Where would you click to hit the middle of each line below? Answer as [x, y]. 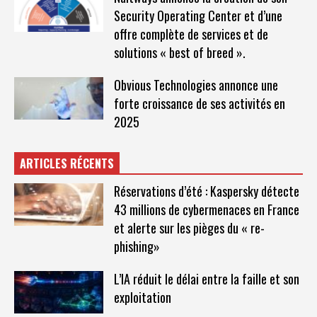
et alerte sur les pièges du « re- [189, 228]
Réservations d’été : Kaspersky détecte [206, 191]
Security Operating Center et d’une [198, 16]
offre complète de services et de [191, 34]
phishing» [137, 247]
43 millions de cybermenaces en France [206, 210]
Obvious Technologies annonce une [196, 85]
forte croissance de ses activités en [199, 104]
